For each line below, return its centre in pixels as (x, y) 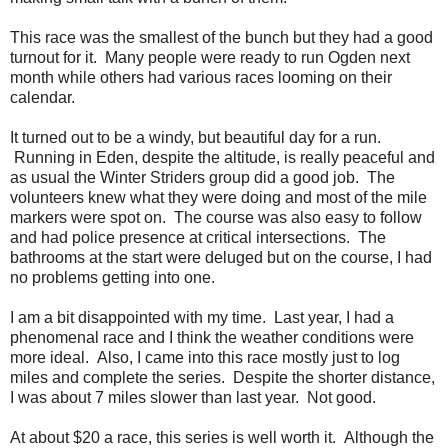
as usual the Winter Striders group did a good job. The (202, 177)
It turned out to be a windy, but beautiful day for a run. (195, 137)
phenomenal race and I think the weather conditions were (212, 337)
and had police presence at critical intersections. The (198, 237)
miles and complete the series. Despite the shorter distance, (222, 377)
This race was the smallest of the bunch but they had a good (221, 37)
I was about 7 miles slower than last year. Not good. (193, 397)
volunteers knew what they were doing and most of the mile (218, 197)
